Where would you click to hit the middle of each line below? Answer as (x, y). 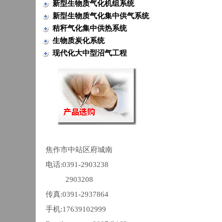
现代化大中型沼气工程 (89, 53)
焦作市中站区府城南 (82, 150)
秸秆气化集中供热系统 (89, 28)
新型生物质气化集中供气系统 (101, 16)
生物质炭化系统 (78, 41)
